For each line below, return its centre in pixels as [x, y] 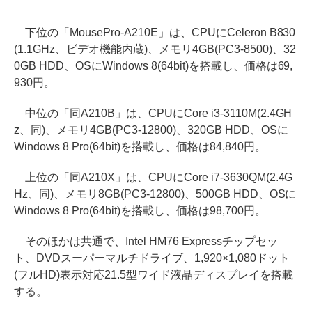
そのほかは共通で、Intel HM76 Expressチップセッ [146, 241]
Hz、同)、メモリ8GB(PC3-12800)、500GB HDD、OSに [155, 194]
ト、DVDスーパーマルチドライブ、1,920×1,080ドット [152, 258]
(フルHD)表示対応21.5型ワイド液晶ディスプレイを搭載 [154, 274]
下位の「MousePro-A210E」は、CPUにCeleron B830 [155, 32]
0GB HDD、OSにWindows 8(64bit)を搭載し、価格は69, [154, 65]
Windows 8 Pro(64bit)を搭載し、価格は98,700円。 [140, 210]
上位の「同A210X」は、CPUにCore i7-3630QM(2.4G [154, 177]
